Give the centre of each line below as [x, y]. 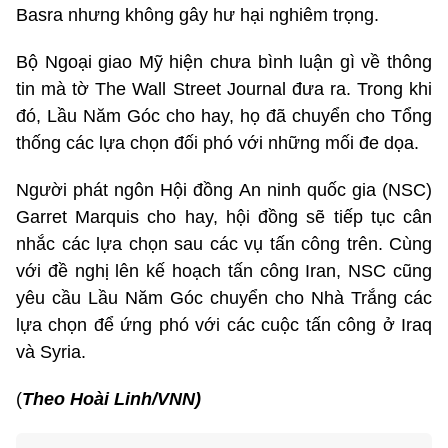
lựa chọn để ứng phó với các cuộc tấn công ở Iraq [224, 325]
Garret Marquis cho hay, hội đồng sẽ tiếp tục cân [224, 217]
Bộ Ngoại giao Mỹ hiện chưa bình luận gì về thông [224, 62]
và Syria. [51, 352]
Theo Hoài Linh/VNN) [111, 399]
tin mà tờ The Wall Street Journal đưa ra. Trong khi [224, 89]
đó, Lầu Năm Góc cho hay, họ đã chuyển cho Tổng [224, 116]
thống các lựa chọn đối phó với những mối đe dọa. [217, 143]
